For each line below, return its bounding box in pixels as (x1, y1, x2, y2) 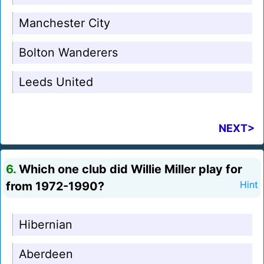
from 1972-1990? (6, 179, 104, 194)
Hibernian (19, 217, 72, 232)
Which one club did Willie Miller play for (16, 162, 242, 177)
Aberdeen (19, 247, 73, 262)
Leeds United (19, 75, 93, 90)
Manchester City (19, 16, 110, 31)
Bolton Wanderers (19, 45, 118, 60)
